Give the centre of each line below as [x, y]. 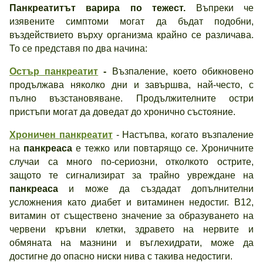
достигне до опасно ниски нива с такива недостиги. [121, 256]
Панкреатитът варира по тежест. [98, 8]
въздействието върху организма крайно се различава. [131, 35]
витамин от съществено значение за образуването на [131, 216]
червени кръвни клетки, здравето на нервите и [131, 229]
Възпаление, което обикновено [183, 71]
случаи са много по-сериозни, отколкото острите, [131, 162]
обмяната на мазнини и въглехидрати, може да [131, 243]
